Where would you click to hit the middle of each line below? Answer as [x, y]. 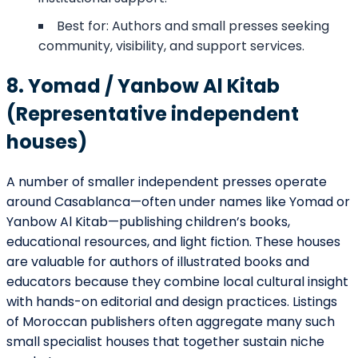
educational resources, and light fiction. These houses [173, 241]
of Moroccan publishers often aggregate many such [171, 321]
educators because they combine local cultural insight [177, 281]
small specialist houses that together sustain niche [165, 341]
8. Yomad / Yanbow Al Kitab [143, 86]
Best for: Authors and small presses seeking [193, 26]
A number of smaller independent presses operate [167, 181]
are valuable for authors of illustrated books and [158, 261]
